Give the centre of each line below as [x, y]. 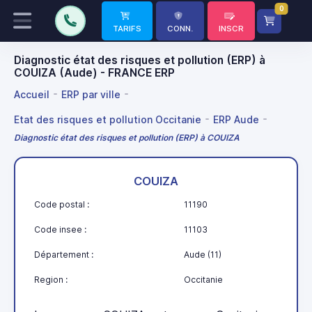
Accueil [32, 94]
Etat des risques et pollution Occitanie [108, 119]
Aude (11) [203, 255]
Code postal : [62, 205]
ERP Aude [236, 119]
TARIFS [127, 29]
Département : [64, 255]
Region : [51, 280]
